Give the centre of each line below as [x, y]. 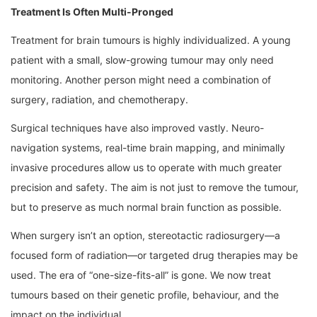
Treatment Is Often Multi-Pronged [92, 12]
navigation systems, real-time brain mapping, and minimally [148, 148]
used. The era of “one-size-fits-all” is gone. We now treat [141, 275]
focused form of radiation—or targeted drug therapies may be [154, 255]
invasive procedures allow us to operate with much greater [146, 168]
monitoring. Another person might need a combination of [141, 80]
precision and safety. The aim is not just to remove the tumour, [155, 188]
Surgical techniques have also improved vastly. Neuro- [137, 128]
